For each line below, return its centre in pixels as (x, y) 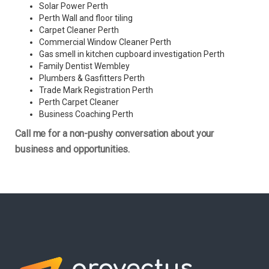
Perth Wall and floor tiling (86, 18)
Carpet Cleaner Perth (79, 30)
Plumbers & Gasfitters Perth (92, 78)
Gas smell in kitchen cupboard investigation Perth (132, 54)
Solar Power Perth (74, 6)
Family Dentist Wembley (84, 66)
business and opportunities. (73, 150)
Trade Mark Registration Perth (96, 90)
